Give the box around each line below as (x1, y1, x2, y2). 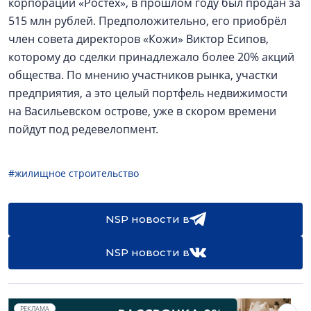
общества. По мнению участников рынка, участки (8, 67, 278, 83)
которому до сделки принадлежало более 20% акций (8, 49, 294, 65)
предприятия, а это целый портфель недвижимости (8, 85, 287, 101)
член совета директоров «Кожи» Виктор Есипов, (8, 31, 269, 47)
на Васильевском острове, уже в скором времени (8, 103, 276, 119)
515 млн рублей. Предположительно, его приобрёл (8, 13, 287, 28)
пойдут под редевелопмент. (8, 121, 158, 137)
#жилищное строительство (8, 167, 139, 180)
